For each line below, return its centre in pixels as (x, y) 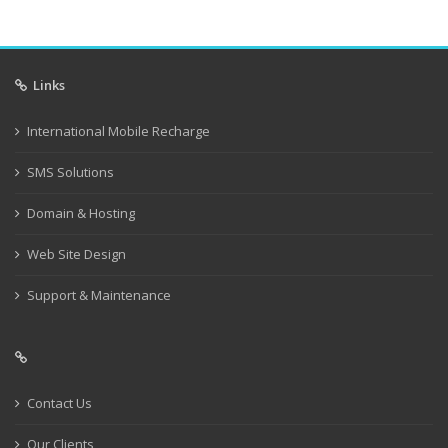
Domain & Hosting (81, 213)
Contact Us (59, 403)
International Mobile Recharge (118, 131)
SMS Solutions (70, 172)
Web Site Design (76, 254)
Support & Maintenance (99, 295)
